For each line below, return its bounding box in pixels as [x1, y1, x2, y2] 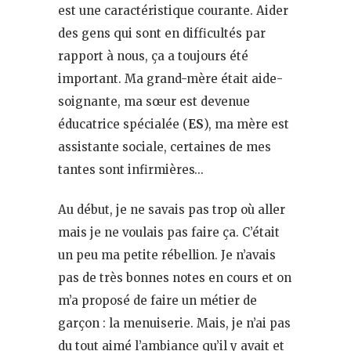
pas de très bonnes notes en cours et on [58, 270, 291, 285]
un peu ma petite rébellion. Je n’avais [58, 247, 276, 262]
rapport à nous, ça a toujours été [58, 48, 248, 63]
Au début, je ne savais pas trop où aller [58, 201, 285, 217]
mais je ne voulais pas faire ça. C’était [58, 224, 280, 240]
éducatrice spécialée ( [58, 116, 188, 132]
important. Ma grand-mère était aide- [58, 71, 283, 86]
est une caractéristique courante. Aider [58, 2, 288, 18]
